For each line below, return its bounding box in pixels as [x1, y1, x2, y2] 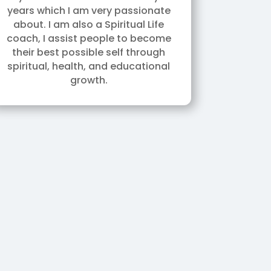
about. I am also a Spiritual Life [13, 18, 165, 31]
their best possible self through [12, 45, 166, 59]
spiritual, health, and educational [7, 59, 171, 73]
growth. [70, 73, 108, 87]
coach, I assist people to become [6, 31, 171, 45]
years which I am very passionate [7, 4, 171, 18]
